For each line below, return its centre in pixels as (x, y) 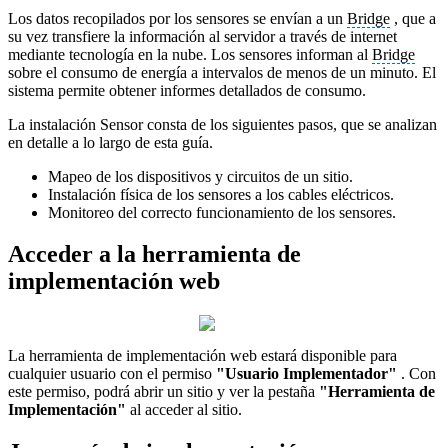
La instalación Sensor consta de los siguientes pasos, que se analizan (222, 124)
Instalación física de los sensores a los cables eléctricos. (221, 194)
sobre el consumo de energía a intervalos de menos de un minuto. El (222, 72)
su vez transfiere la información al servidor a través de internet (202, 36)
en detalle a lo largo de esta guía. (110, 142)
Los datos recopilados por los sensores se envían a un (177, 18)
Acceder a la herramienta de (154, 254)
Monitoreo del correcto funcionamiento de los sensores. (222, 212)
